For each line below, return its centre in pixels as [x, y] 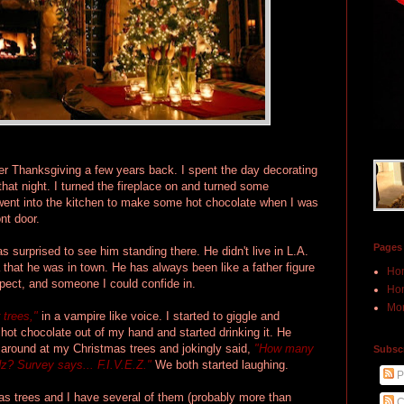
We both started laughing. [222, 364]
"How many [284, 348]
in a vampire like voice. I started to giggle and [161, 316]
